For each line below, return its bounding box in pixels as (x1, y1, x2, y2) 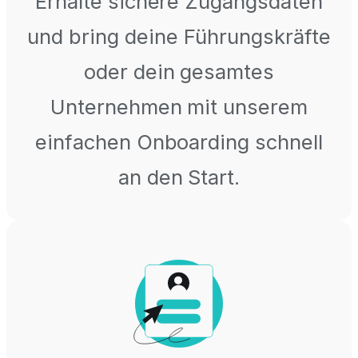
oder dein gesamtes (83, 59, 275, 85)
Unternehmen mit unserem (50, 94, 308, 120)
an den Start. (117, 165, 241, 190)
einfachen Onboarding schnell (34, 129, 324, 155)
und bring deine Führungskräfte (27, 24, 331, 50)
